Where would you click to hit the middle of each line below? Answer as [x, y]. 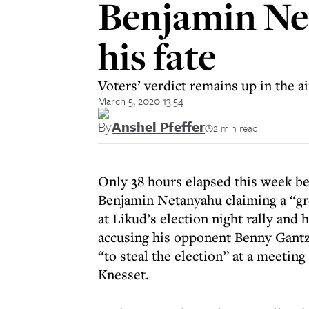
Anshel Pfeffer [158, 127]
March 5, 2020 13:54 [141, 101]
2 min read [236, 128]
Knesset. [123, 274]
